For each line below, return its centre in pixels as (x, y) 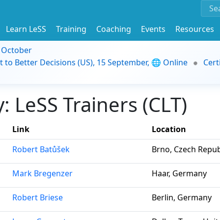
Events (153, 29)
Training (71, 29)
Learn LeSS (26, 29)
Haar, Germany (179, 173)
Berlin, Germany (182, 197)
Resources (195, 29)
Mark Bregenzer (42, 173)
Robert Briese (38, 197)
